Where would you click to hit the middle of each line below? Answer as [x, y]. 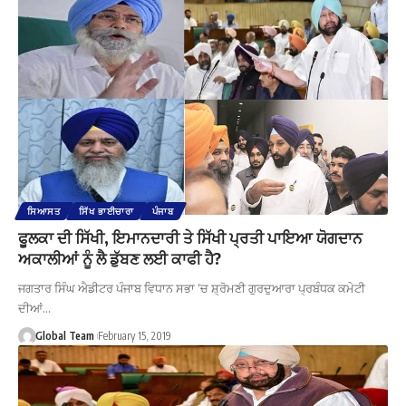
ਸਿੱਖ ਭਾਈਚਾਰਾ [106, 212]
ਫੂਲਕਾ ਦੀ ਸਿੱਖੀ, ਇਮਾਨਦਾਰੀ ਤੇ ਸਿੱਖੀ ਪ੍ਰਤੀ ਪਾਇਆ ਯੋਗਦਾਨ [190, 238]
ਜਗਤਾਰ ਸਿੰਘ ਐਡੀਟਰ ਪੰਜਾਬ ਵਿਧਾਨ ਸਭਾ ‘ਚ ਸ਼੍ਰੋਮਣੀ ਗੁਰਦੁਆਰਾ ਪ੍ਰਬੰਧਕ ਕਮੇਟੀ [192, 289]
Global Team [64, 336]
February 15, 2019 [134, 336]
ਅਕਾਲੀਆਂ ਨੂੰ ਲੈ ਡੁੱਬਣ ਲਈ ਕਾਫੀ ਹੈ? [120, 259]
